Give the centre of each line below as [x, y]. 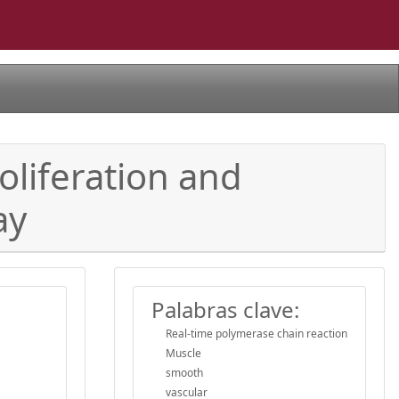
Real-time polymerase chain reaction [256, 333]
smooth [184, 372]
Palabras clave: [225, 309]
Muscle [183, 353]
